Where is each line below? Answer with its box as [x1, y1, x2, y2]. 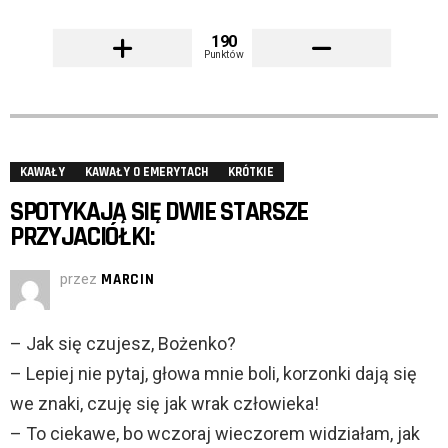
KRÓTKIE [228, 164, 274, 181]
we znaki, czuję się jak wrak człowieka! [10, 393, 319, 415]
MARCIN [101, 270, 155, 290]
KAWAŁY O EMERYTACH [85, 164, 208, 181]
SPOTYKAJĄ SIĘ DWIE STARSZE [10, 195, 308, 230]
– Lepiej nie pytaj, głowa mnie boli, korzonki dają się [10, 363, 417, 385]
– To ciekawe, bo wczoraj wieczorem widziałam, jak [10, 423, 420, 445]
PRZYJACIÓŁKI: [10, 220, 154, 255]
